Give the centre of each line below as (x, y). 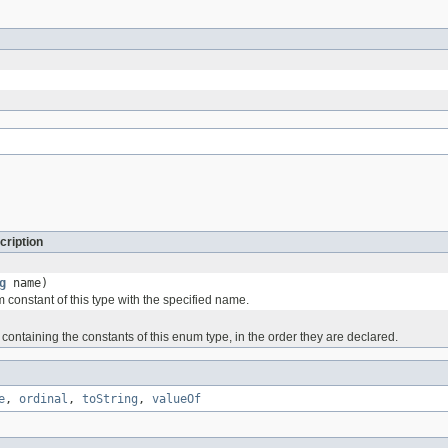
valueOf (176, 398)
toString (110, 398)
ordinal (43, 398)
